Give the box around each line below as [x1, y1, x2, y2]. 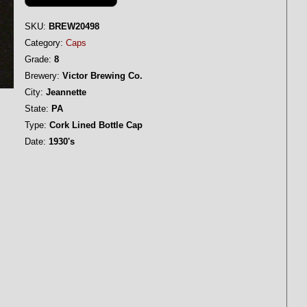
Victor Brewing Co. [60, 71, 143, 81]
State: [25, 103, 49, 114]
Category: [25, 38, 63, 48]
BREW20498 [46, 21, 99, 32]
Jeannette [43, 87, 86, 97]
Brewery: [25, 71, 60, 81]
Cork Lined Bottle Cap [47, 120, 143, 130]
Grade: [25, 54, 51, 64]
